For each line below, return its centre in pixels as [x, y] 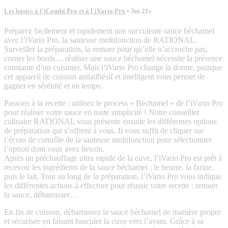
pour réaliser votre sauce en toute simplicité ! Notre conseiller [102, 112]
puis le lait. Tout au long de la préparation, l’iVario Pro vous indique [113, 176]
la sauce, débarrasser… [41, 194]
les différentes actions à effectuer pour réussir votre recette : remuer [111, 185]
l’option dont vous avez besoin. [54, 149]
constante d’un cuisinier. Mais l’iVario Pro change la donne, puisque [113, 67]
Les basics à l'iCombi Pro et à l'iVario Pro [65, 11]
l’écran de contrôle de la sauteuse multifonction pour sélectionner [108, 139]
